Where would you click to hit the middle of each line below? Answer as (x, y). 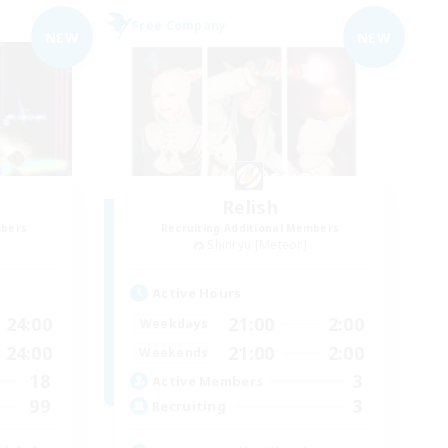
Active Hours (197, 292)
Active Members (208, 381)
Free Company (179, 25)
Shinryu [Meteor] (257, 244)
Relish (250, 207)
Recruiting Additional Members (250, 228)
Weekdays (174, 324)
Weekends (174, 353)
